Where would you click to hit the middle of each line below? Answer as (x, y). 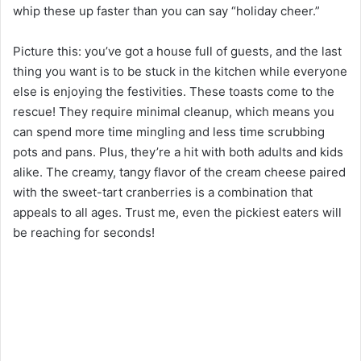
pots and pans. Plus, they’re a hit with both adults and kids (178, 152)
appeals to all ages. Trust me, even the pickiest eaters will (177, 213)
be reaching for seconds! (84, 233)
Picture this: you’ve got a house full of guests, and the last (177, 52)
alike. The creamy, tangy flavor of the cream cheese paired (179, 172)
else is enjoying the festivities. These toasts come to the (174, 92)
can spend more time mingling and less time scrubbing (169, 132)
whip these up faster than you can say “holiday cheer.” (166, 11)
